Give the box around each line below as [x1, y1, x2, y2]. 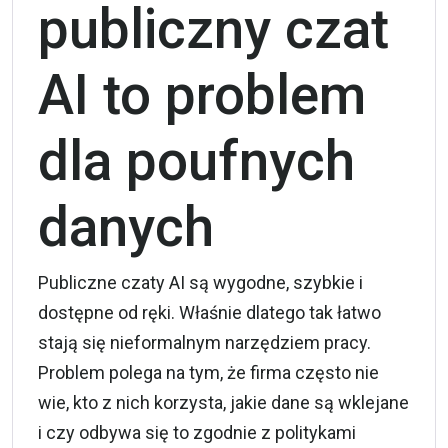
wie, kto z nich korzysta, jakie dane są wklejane [38, 391, 409, 413]
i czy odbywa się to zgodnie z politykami [38, 421, 356, 443]
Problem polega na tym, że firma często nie [38, 361, 379, 383]
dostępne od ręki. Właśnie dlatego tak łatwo [38, 301, 381, 323]
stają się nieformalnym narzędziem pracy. [38, 331, 371, 353]
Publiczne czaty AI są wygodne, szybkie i [38, 271, 363, 293]
